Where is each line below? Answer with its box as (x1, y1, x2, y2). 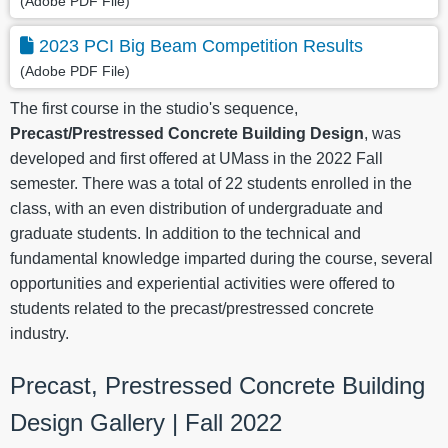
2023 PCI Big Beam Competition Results (39, 36, 363, 57)
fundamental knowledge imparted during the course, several (10, 250, 433, 268)
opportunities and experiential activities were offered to (10, 275, 395, 293)
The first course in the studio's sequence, (10, 100, 298, 118)
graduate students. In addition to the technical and (10, 225, 361, 243)
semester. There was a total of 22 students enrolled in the (10, 175, 412, 193)
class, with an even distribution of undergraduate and (10, 200, 383, 218)
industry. (10, 325, 73, 343)
